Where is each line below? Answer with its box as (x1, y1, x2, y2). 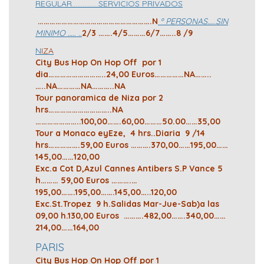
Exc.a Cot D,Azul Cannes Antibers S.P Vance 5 (35, 163, 223, 174)
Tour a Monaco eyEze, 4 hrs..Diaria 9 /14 (35, 128, 205, 139)
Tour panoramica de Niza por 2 (35, 93, 163, 104)
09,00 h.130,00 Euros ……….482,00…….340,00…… (35, 210, 226, 222)
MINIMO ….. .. (35, 28, 82, 39)
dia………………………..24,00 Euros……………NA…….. (35, 69, 212, 80)
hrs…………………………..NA (35, 104, 126, 115)
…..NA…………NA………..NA (35, 81, 126, 92)
